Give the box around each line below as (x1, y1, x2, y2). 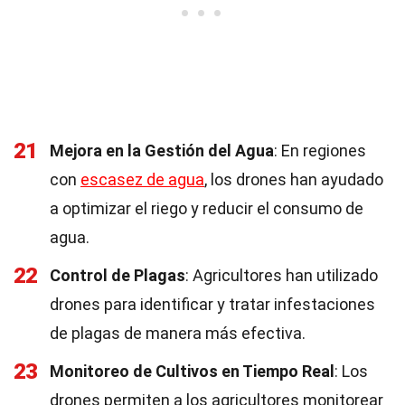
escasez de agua (80, 170, 204, 189)
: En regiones (274, 141, 366, 160)
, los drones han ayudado (204, 170, 383, 189)
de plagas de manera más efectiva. (50, 324, 306, 343)
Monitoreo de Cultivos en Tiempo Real (50, 362, 334, 381)
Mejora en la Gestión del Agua (50, 141, 274, 160)
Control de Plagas (50, 266, 185, 285)
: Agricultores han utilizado (185, 266, 378, 285)
